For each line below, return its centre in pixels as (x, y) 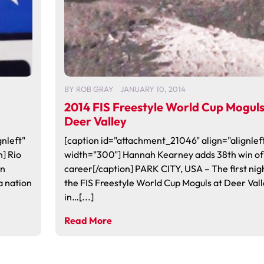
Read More (88, 220)
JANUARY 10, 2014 (153, 89)
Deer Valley (95, 121)
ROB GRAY (95, 89)
